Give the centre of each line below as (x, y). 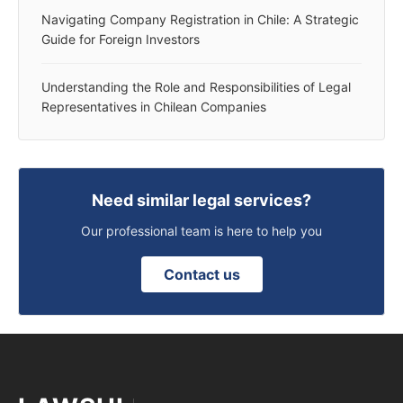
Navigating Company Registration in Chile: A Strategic (200, 19)
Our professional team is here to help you (201, 230)
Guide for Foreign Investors (121, 39)
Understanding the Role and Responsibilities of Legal (196, 86)
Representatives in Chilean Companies (154, 106)
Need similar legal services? (201, 200)
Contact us (201, 274)
